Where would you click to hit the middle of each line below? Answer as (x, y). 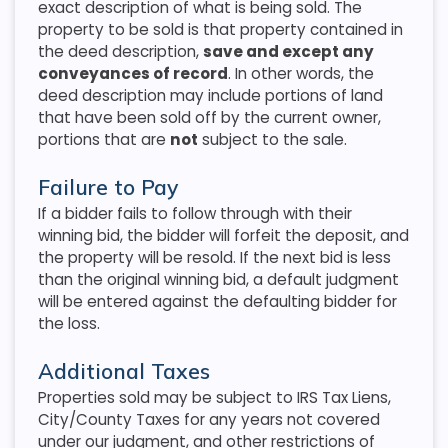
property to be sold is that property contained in (220, 29)
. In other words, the (300, 73)
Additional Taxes (123, 371)
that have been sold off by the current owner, (209, 117)
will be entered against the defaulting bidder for (217, 301)
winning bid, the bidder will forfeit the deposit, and (223, 235)
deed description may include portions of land (210, 95)
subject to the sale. (272, 139)
